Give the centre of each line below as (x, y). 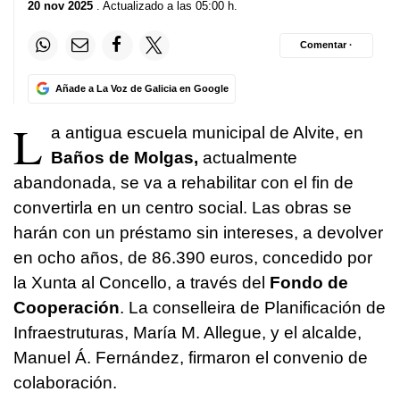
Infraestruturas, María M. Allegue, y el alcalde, (187, 332)
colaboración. (65, 382)
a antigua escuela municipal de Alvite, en (207, 132)
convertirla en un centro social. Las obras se (183, 207)
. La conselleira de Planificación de (253, 307)
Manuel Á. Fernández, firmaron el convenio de (191, 357)
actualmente (248, 157)
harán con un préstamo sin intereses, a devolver (198, 232)
